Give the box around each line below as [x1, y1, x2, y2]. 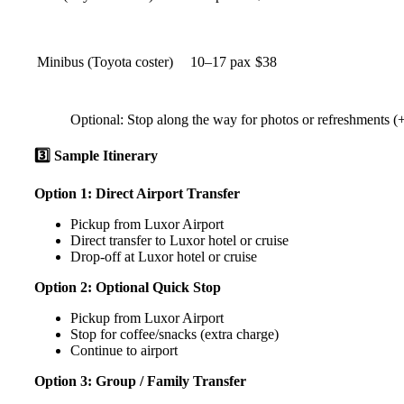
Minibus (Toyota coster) [37, 53, 173, 69]
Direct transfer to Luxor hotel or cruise [70, 233, 289, 249]
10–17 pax [190, 53, 251, 69]
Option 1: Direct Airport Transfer [34, 186, 240, 202]
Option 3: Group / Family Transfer [34, 373, 246, 390]
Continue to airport [70, 343, 178, 359]
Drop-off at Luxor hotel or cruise [70, 249, 257, 265]
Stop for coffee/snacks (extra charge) [70, 326, 279, 343]
